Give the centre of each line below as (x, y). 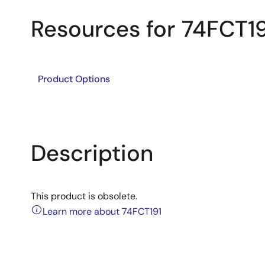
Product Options (74, 79)
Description (92, 153)
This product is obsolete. (84, 196)
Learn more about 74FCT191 (102, 211)
